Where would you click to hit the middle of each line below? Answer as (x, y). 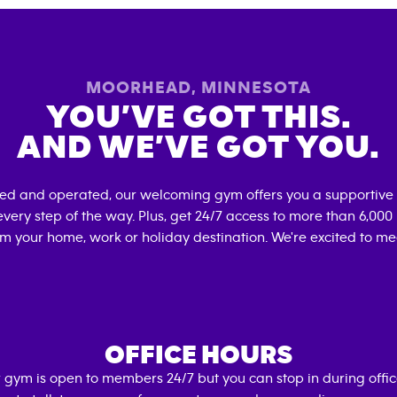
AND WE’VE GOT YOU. (198, 148)
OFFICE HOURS (198, 355)
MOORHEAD (139, 88)
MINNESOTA (256, 88)
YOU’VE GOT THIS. (198, 117)
